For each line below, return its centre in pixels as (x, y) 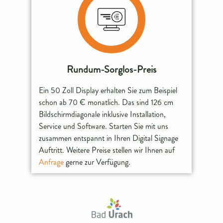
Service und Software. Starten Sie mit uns (104, 126)
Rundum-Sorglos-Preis (111, 69)
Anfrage (52, 162)
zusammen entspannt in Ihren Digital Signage (109, 138)
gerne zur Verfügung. (97, 162)
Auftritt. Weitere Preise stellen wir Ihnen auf (107, 150)
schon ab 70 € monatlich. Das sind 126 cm (106, 103)
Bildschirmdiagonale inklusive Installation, (103, 114)
